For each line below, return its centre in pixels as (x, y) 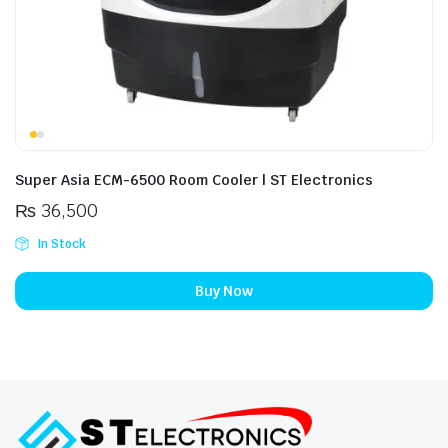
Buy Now (224, 290)
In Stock (61, 244)
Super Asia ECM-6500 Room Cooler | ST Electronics (194, 180)
